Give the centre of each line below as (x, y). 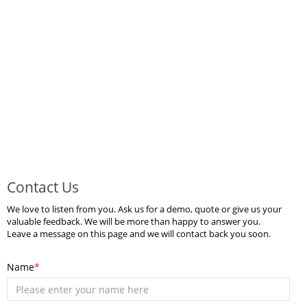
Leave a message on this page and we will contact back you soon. (139, 234)
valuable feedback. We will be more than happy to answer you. (134, 221)
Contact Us (43, 187)
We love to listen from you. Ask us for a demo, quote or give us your (144, 209)
